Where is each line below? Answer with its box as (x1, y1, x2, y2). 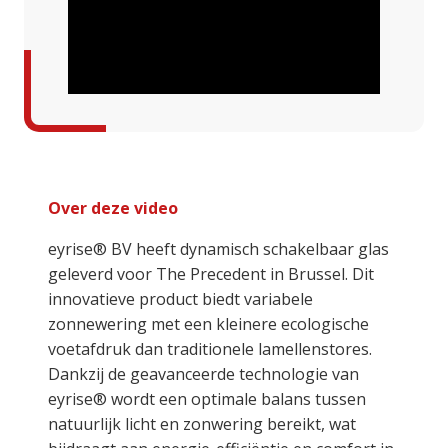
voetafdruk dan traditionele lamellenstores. (48, 337, 372, 360)
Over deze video (48, 196, 178, 219)
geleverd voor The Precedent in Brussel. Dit (48, 262, 374, 285)
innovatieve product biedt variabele (48, 287, 313, 310)
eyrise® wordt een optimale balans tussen (48, 387, 366, 410)
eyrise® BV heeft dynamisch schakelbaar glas (48, 237, 389, 260)
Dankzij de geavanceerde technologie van (48, 362, 359, 385)
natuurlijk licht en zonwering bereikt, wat (48, 412, 356, 435)
